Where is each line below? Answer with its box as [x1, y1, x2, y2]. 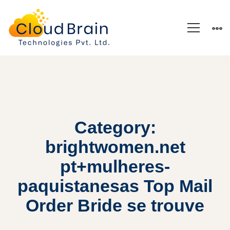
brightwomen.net [45, 137, 185, 157]
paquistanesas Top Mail [17, 176, 213, 196]
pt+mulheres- [60, 157, 170, 176]
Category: [74, 118, 156, 137]
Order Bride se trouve [26, 196, 204, 215]
